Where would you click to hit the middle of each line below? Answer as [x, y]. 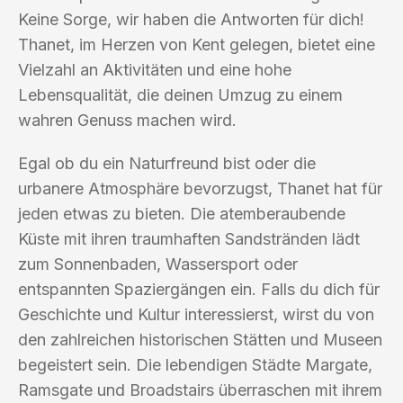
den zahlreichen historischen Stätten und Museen [200, 339]
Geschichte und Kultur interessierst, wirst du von [196, 314]
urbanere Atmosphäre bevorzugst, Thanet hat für [200, 188]
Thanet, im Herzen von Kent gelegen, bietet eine [197, 44]
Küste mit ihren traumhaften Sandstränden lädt [189, 238]
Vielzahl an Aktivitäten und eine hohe [155, 69]
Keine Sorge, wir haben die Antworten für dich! [191, 19]
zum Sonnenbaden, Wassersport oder [158, 264]
